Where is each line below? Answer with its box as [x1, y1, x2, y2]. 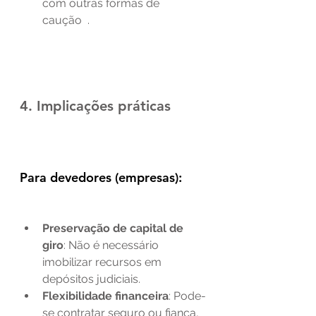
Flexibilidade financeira [42, 288, 169, 303]
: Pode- [169, 288, 206, 303]
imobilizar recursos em [42, 255, 164, 269]
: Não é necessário [63, 238, 162, 252]
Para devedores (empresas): [20, 169, 182, 186]
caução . [42, 13, 90, 27]
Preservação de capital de [42, 221, 186, 235]
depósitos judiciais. [42, 272, 140, 286]
